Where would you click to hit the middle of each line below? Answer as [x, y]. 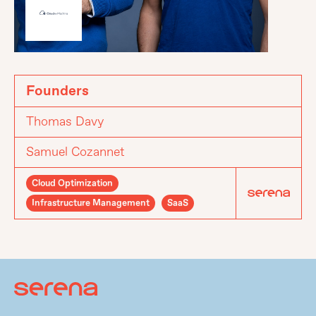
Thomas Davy [65, 122]
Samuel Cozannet [75, 152]
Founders [57, 91]
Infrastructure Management [91, 203]
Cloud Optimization [72, 183]
